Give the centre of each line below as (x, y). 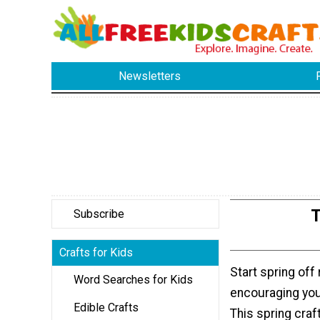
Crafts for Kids (96, 252)
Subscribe (99, 214)
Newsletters (150, 76)
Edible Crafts (106, 307)
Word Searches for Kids (133, 279)
